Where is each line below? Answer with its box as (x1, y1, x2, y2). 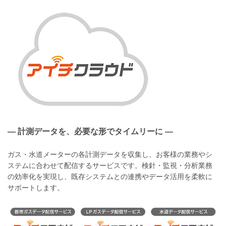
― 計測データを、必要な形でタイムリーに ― (8, 127, 173, 136)
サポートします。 (8, 184, 64, 192)
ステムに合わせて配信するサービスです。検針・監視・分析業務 (8, 161, 212, 169)
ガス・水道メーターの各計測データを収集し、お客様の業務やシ (8, 150, 212, 158)
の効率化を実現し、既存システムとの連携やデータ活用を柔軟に (8, 173, 212, 181)
